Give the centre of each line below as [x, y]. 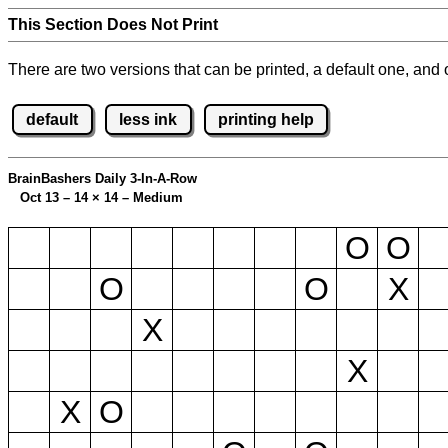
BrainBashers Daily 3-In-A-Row [102, 179]
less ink [148, 119]
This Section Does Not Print [113, 24]
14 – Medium [141, 198]
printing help [265, 119]
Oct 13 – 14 [50, 198]
